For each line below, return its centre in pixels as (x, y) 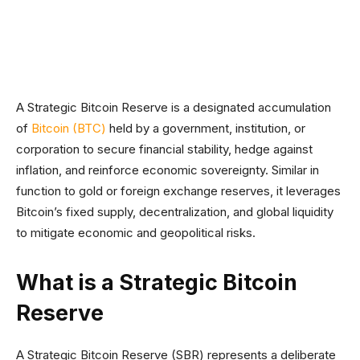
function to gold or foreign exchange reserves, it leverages (178, 191)
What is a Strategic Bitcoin (157, 282)
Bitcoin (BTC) (69, 128)
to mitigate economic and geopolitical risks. (136, 233)
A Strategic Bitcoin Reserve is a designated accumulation (174, 107)
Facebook (77, 25)
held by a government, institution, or (206, 128)
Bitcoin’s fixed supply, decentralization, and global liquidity (175, 212)
